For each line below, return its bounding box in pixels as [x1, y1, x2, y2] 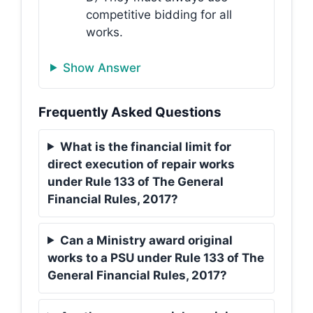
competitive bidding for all [86, 8, 232, 22]
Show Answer [63, 60, 142, 75]
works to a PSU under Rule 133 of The [48, 250, 264, 265]
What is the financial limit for [60, 139, 232, 154]
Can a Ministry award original [60, 233, 233, 247]
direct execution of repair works [48, 156, 235, 171]
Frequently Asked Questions [38, 103, 221, 120]
